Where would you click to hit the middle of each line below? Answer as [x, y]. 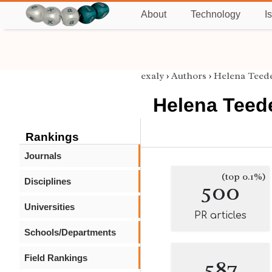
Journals [43, 156]
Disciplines [48, 181]
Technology [216, 14]
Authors [189, 76]
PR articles [220, 216]
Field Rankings [56, 258]
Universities [49, 207]
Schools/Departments [70, 232]
